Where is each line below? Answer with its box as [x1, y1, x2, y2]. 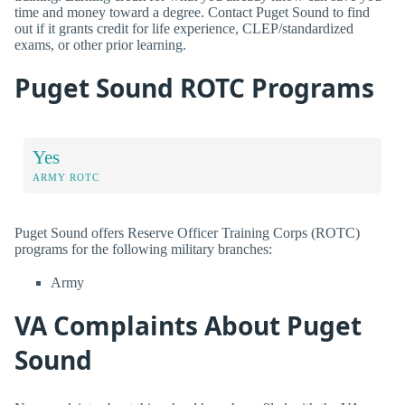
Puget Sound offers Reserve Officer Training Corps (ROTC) [14, 224, 360, 240]
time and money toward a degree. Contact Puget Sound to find [14, 4, 370, 20]
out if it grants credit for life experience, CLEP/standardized [14, 20, 353, 36]
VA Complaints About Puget [14, 307, 362, 343]
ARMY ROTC [33, 171, 99, 183]
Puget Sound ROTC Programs [14, 70, 374, 105]
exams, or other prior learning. [14, 36, 186, 52]
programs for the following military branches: [14, 240, 272, 257]
